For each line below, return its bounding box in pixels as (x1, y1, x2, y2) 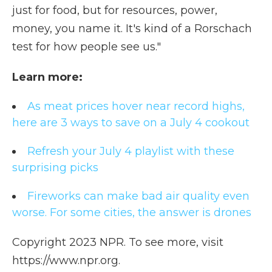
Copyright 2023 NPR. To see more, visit (12, 236, 223, 249)
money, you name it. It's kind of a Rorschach (12, 22, 252, 35)
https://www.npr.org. (12, 254, 120, 267)
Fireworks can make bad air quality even (27, 189, 250, 203)
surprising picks (12, 161, 98, 174)
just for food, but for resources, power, (12, 4, 217, 17)
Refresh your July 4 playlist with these (27, 144, 234, 158)
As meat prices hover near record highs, (27, 100, 245, 113)
